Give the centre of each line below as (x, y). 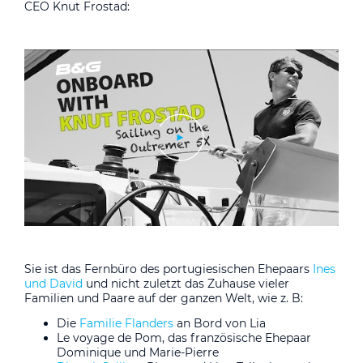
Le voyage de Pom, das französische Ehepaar (184, 337)
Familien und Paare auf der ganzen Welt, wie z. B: (164, 298)
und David (53, 283)
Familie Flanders (126, 323)
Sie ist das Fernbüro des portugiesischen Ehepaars (169, 269)
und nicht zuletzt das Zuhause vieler (186, 283)
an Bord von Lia (220, 323)
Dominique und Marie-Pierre (138, 352)
